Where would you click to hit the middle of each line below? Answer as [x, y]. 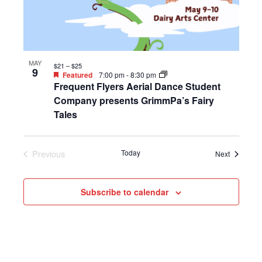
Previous [48, 154]
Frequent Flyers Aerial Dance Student [137, 87]
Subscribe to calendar [125, 192]
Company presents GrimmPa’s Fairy [134, 101]
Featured [77, 75]
